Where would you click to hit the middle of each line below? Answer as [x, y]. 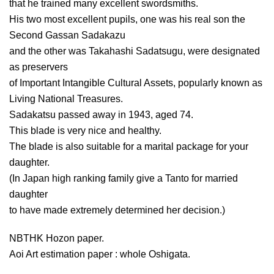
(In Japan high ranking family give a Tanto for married [124, 179]
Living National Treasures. [66, 99]
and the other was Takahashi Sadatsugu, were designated [135, 51]
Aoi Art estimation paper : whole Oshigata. [100, 254]
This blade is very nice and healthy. [85, 131]
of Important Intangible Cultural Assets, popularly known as [136, 83]
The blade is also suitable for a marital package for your [129, 147]
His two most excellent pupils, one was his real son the [127, 20]
